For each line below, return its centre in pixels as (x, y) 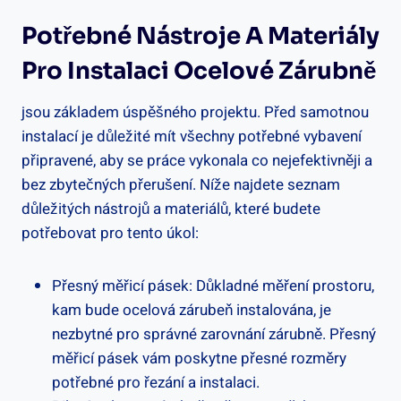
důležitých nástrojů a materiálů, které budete (171, 209)
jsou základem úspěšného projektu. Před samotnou (195, 112)
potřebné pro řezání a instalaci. (156, 382)
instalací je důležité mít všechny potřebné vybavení (192, 136)
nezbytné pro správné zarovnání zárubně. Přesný (214, 334)
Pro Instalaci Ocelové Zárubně (199, 71)
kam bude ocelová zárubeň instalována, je (192, 310)
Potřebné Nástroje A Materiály (200, 36)
